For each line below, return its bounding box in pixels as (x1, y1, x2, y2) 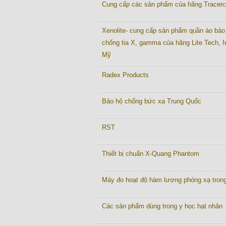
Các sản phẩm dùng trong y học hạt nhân (102, 202, 222, 210)
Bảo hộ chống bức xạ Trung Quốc (102, 97, 201, 105)
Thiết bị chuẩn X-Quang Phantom (102, 150, 199, 157)
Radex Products (102, 71, 149, 79)
